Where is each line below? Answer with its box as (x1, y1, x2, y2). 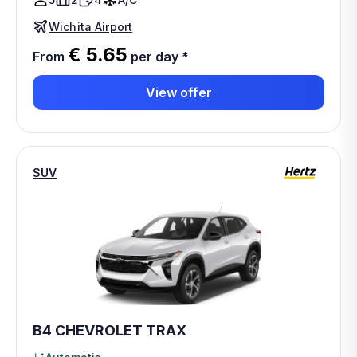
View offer (145, 84, 212, 100)
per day (127, 49, 178, 65)
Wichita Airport (49, 19, 133, 33)
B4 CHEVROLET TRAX (33, 322, 186, 339)
